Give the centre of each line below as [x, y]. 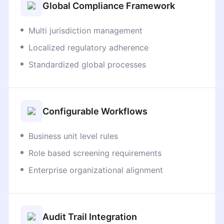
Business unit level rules [73, 136]
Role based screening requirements [95, 153]
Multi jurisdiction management [85, 30]
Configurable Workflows [95, 111]
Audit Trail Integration [90, 216]
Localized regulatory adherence [88, 47]
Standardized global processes [87, 64]
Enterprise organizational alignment [96, 170]
